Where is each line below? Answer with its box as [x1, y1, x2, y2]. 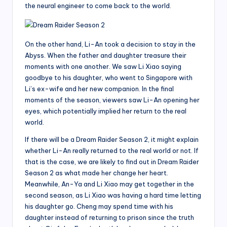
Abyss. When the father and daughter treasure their [25, 51, 186, 59]
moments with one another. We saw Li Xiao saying [25, 62, 181, 70]
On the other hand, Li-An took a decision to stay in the [25, 40, 196, 48]
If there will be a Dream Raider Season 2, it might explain [25, 135, 199, 143]
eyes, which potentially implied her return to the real [25, 106, 186, 115]
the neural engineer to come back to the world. [25, 1, 171, 10]
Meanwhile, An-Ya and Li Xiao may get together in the [25, 179, 194, 188]
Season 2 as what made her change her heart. [25, 168, 168, 177]
